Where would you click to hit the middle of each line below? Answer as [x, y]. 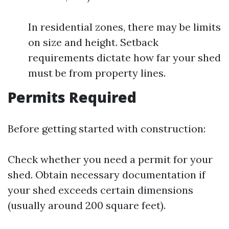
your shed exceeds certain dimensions [100, 190]
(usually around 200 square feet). [87, 205]
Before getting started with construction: [107, 129]
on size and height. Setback [93, 42]
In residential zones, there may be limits [124, 27]
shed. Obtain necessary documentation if [107, 175]
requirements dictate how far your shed [124, 58]
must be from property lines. [97, 73]
